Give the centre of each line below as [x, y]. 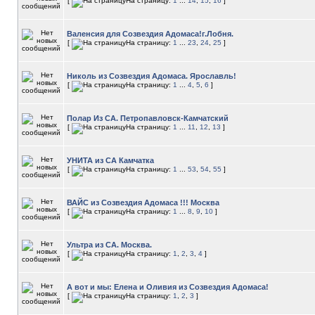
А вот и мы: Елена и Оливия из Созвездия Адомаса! [168, 287]
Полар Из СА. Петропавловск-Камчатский [148, 118]
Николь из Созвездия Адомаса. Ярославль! [152, 76]
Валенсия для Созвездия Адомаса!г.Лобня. [150, 34]
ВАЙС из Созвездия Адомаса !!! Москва [143, 202]
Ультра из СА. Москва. [109, 245]
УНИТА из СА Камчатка [110, 160]
